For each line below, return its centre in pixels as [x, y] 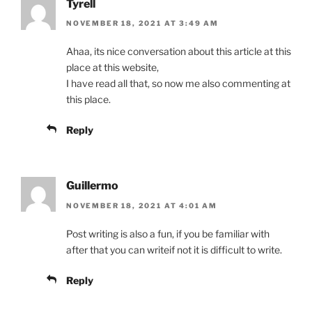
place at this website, [112, 68]
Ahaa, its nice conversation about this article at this [179, 52]
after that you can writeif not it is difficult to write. [174, 249]
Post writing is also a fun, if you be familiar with [168, 233]
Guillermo [92, 186]
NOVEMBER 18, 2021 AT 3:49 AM [142, 23]
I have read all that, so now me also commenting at [178, 84]
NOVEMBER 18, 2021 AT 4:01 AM [142, 205]
